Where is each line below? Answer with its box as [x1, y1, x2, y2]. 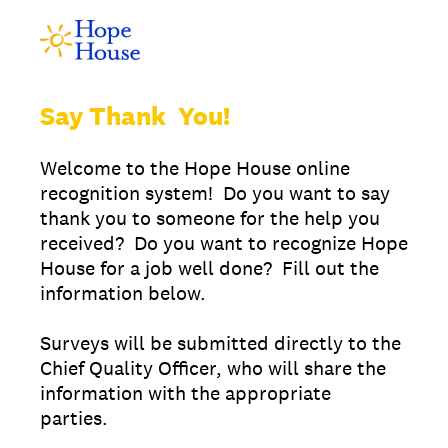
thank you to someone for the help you [40, 205, 380, 231]
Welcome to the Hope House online [40, 155, 350, 181]
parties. [40, 405, 123, 431]
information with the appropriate [40, 380, 331, 406]
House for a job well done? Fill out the [40, 255, 379, 281]
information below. [40, 280, 216, 306]
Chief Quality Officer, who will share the [40, 355, 386, 381]
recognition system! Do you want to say [40, 180, 390, 206]
